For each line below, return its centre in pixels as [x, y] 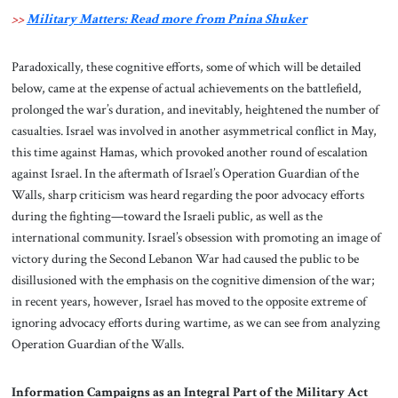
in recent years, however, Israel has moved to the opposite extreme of [188, 302]
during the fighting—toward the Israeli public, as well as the [167, 216]
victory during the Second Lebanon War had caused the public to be [185, 259]
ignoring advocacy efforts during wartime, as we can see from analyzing [195, 323]
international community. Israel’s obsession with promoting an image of [195, 238]
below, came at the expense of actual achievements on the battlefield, [186, 88]
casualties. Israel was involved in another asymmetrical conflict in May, [194, 131]
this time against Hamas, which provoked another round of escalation [189, 152]
